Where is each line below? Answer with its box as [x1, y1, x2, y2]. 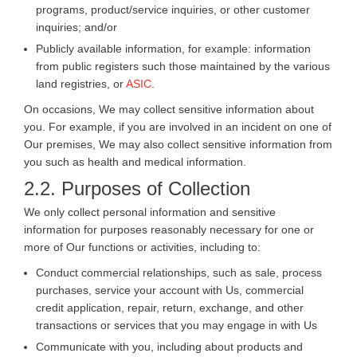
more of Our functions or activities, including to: [24, 240, 261, 253]
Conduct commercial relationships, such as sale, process [36, 265, 322, 279]
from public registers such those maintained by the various [36, 59, 330, 73]
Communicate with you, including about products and [36, 339, 303, 353]
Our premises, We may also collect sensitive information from [24, 137, 332, 151]
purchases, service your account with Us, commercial [36, 283, 304, 296]
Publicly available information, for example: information [36, 41, 311, 55]
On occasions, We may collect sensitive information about [24, 102, 314, 116]
